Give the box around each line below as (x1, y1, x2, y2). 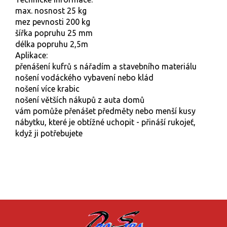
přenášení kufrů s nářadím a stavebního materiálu (15, 62, 197, 71)
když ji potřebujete (15, 129, 83, 138)
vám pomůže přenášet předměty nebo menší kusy (15, 106, 196, 116)
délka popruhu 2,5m (15, 40, 88, 49)
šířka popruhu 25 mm (15, 28, 93, 38)
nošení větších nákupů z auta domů (15, 95, 144, 105)
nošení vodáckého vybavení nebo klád (15, 73, 154, 83)
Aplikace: (15, 51, 48, 60)
